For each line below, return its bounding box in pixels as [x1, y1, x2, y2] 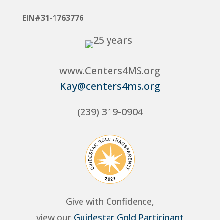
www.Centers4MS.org [59, 64, 161, 77]
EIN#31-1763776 [22, 12, 83, 23]
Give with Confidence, [65, 195, 154, 207]
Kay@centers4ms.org [59, 80, 160, 93]
